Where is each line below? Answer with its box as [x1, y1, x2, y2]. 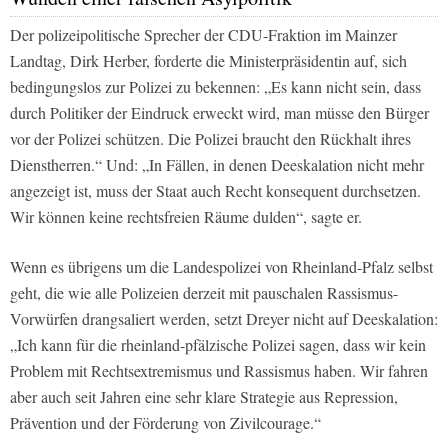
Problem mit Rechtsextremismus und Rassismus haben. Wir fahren [10, 359, 428, 381]
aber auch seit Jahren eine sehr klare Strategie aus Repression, [10, 385, 398, 407]
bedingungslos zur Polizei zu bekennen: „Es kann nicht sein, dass [10, 75, 421, 97]
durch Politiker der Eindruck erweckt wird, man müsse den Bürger [10, 101, 429, 123]
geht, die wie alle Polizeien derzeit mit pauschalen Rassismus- [10, 281, 398, 303]
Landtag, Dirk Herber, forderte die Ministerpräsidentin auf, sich [10, 49, 407, 71]
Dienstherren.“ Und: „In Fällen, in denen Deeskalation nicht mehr [10, 153, 424, 175]
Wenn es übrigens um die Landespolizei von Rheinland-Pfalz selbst [10, 255, 433, 277]
